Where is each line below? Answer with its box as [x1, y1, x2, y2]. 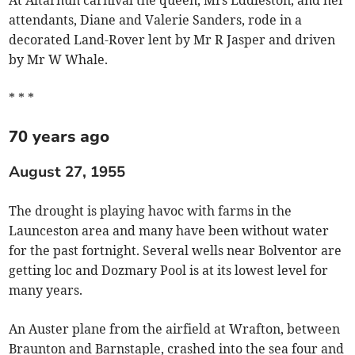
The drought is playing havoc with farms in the [9, 202, 292, 219]
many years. [9, 281, 83, 298]
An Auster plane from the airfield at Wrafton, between [9, 320, 341, 337]
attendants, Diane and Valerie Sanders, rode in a [9, 12, 303, 29]
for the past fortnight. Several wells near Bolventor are [9, 242, 342, 258]
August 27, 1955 [9, 161, 126, 182]
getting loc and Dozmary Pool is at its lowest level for [9, 261, 329, 278]
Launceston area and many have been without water [9, 222, 330, 239]
